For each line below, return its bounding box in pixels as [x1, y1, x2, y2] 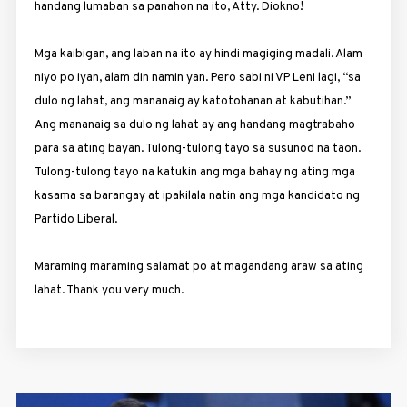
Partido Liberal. [34, 211, 117, 227]
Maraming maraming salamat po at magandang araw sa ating [34, 258, 363, 274]
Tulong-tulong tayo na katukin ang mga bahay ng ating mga [34, 164, 355, 180]
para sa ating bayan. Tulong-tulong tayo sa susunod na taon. [34, 140, 361, 156]
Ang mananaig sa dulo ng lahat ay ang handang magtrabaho [34, 116, 355, 133]
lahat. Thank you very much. [34, 282, 184, 298]
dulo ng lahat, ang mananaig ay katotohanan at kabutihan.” [34, 93, 351, 109]
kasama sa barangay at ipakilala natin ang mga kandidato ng [34, 187, 360, 203]
